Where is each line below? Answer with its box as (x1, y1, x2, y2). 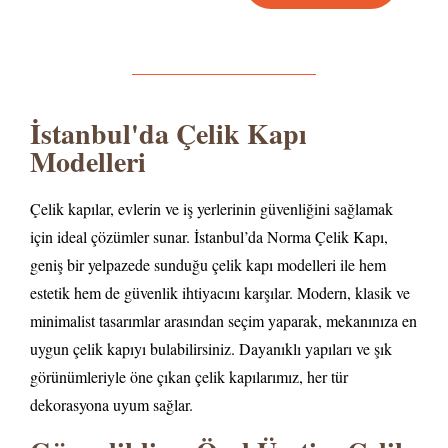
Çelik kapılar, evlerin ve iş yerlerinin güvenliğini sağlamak (30, 197, 393, 219)
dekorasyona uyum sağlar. (30, 393, 193, 415)
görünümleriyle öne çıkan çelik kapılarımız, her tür (30, 365, 348, 387)
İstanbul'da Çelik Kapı (30, 112, 307, 154)
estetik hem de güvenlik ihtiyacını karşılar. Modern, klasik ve (30, 281, 410, 303)
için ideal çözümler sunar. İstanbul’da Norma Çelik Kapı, (30, 225, 388, 247)
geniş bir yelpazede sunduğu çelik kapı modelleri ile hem (30, 253, 386, 275)
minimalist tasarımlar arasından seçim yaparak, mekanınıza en (30, 309, 417, 331)
